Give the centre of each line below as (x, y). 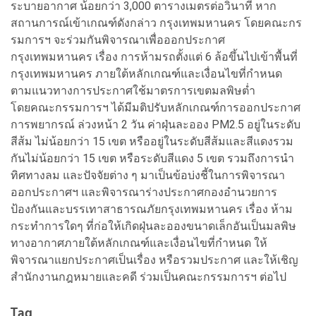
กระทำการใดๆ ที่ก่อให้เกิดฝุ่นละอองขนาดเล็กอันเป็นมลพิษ (153, 226)
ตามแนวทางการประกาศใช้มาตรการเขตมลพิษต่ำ (134, 90)
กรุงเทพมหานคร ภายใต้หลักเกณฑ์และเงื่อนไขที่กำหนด (146, 73)
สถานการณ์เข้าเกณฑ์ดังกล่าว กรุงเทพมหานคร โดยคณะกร (156, 23)
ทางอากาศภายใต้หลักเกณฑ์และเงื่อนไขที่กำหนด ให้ (139, 243)
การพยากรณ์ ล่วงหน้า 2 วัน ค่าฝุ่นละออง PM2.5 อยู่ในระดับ (156, 124)
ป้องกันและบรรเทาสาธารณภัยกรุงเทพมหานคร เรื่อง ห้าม (152, 209)
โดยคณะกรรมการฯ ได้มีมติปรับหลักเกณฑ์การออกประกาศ (156, 107)
